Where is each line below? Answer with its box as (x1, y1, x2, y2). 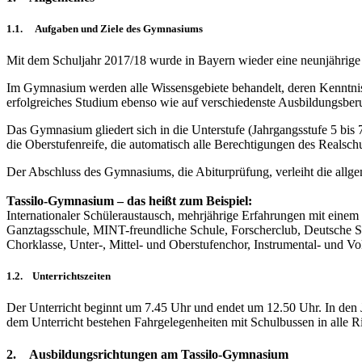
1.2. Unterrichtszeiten (6, 270, 111, 283)
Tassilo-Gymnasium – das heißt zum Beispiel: (6, 193, 252, 208)
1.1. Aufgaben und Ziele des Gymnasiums (6, 22, 203, 35)
